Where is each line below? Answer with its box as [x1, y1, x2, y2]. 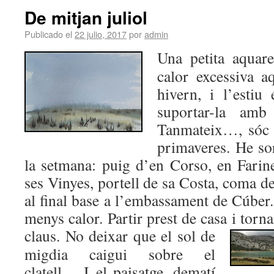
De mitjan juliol [24, 5, 147, 30]
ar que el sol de [116, 225, 215, 246]
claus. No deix [24, 225, 116, 246]
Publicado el [24, 28, 72, 40]
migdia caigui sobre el [24, 243, 215, 264]
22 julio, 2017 [75, 28, 127, 40]
